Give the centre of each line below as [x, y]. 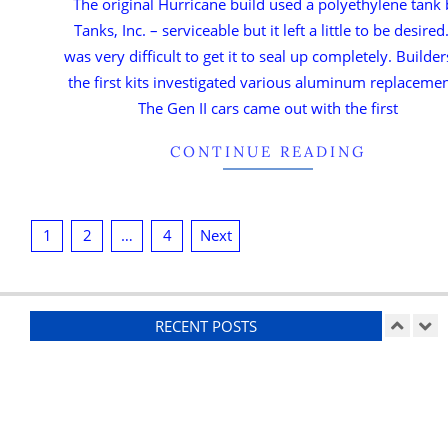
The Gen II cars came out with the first [267, 107]
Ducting [168, 387]
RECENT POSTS [206, 325]
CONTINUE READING [267, 151]
